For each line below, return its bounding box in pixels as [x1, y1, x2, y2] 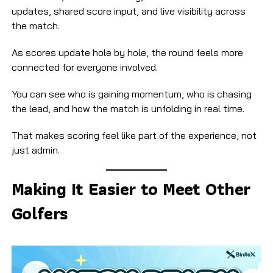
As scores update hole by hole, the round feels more [11, 46, 243, 59]
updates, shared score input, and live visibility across [11, 5, 246, 18]
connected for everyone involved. [11, 61, 158, 74]
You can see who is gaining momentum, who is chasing [11, 88, 252, 101]
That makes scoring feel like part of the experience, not [11, 129, 257, 142]
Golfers [11, 199, 68, 228]
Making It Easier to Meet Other [11, 175, 250, 204]
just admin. [11, 144, 60, 157]
